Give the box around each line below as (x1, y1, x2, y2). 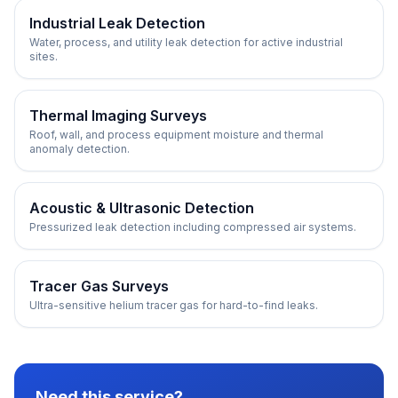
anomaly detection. (29, 142, 130, 155)
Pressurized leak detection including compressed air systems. (29, 220, 356, 234)
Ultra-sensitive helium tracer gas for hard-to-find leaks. (29, 298, 318, 312)
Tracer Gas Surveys (29, 277, 169, 295)
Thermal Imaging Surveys (29, 107, 207, 124)
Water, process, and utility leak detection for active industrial (29, 36, 343, 49)
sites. (29, 50, 58, 63)
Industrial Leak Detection (29, 14, 205, 32)
